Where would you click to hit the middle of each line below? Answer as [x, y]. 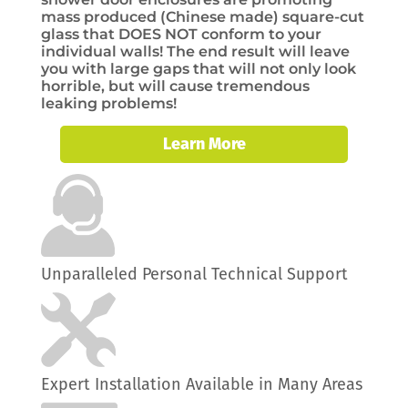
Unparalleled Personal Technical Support [194, 274]
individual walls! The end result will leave [195, 51]
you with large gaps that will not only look [199, 69]
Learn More [204, 144]
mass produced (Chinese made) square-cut [203, 17]
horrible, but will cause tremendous [175, 86]
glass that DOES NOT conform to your [181, 34]
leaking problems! [109, 103]
